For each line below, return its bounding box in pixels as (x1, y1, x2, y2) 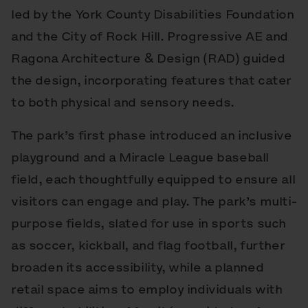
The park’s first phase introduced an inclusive (11, 126, 292, 144)
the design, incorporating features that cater (11, 71, 292, 89)
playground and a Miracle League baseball (11, 148, 269, 166)
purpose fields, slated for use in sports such (11, 214, 287, 232)
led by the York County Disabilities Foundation (11, 5, 294, 23)
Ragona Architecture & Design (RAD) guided (11, 49, 285, 67)
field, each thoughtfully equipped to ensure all (11, 170, 296, 188)
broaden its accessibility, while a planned (11, 258, 264, 276)
